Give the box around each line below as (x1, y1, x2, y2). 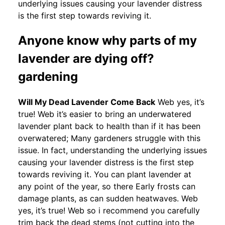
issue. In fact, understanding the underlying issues (18, 145, 207, 155)
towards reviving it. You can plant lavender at (18, 169, 191, 179)
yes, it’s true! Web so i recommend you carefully (18, 205, 200, 215)
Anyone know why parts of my (18, 33, 197, 48)
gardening (18, 69, 78, 84)
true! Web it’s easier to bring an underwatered (18, 108, 191, 119)
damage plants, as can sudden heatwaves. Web (18, 193, 198, 203)
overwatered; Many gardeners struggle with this (18, 133, 200, 143)
